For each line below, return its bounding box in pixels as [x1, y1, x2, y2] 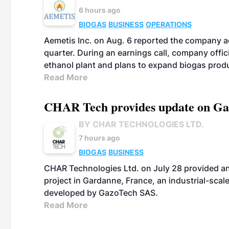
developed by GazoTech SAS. [44, 188, 158, 198]
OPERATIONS [146, 20, 192, 29]
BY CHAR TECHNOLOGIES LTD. [79, 119, 204, 129]
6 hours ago [79, 6, 121, 14]
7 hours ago [79, 133, 120, 142]
